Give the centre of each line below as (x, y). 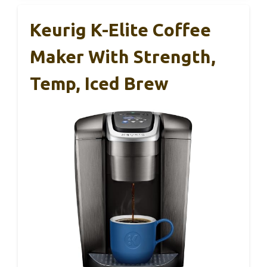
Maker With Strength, (123, 57)
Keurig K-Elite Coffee (120, 30)
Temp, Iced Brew (99, 84)
